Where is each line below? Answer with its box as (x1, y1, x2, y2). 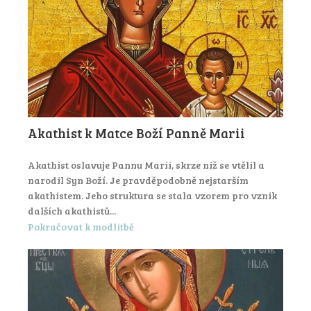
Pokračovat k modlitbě (28, 219, 134, 233)
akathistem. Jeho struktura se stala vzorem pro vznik (28, 189, 277, 203)
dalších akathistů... (28, 204, 116, 218)
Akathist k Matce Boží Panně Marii (28, 124, 245, 142)
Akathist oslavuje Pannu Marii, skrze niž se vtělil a (28, 158, 264, 172)
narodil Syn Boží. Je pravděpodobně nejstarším (28, 174, 249, 187)
